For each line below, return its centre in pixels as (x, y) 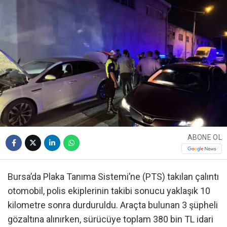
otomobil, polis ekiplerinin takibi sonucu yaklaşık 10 (109, 191)
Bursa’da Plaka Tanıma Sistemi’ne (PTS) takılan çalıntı (113, 177)
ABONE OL (204, 137)
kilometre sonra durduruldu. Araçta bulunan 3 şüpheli (113, 205)
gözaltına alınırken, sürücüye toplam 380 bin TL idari (110, 219)
